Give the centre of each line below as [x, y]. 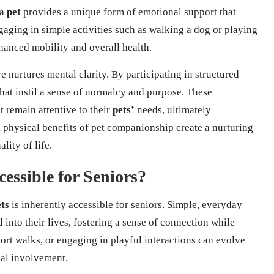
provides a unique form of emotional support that [128, 12]
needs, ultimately [173, 110]
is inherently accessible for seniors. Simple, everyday [126, 205]
